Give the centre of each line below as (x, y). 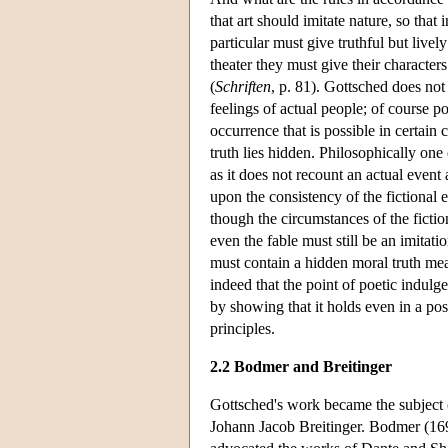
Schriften (243, 86)
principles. (242, 328)
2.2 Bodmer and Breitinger (301, 366)
